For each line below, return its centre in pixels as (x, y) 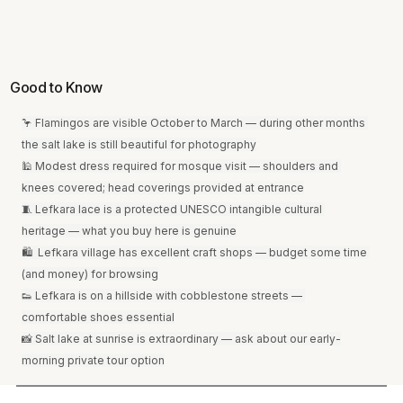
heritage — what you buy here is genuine (129, 231)
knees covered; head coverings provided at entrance (162, 188)
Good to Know (56, 88)
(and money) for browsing (90, 274)
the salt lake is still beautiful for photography (139, 145)
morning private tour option (93, 361)
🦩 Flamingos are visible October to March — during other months (194, 123)
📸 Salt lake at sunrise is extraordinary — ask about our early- (181, 339)
